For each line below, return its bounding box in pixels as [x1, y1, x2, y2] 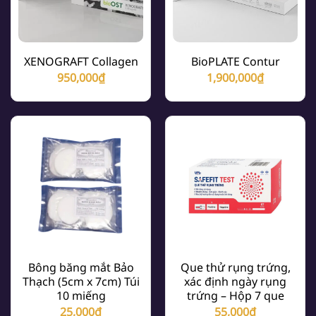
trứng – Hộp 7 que [186, 287, 284, 303]
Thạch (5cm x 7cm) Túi [22, 273, 140, 289]
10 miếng [56, 287, 106, 303]
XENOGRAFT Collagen [23, 53, 138, 69]
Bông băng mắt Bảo [28, 259, 134, 275]
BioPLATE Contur [190, 53, 280, 69]
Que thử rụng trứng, [180, 259, 291, 275]
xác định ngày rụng [184, 273, 286, 289]
